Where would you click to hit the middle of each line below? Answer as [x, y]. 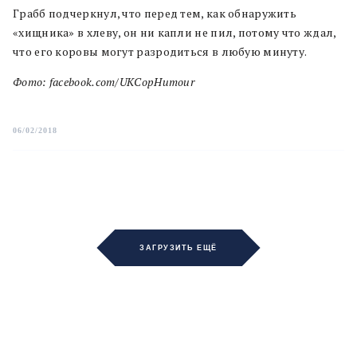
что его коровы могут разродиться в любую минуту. [160, 52]
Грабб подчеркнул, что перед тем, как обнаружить [155, 14]
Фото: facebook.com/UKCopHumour [104, 82]
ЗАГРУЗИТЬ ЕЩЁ [178, 247]
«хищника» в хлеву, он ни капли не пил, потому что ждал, [175, 33]
